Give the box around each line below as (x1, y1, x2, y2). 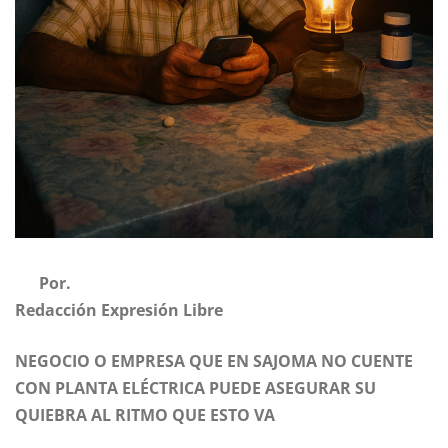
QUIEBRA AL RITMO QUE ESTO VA (15, 404, 275, 427)
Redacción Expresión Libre (15, 299, 223, 322)
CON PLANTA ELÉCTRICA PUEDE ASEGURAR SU (15, 377, 376, 400)
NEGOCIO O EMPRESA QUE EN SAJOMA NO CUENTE (15, 350, 413, 373)
